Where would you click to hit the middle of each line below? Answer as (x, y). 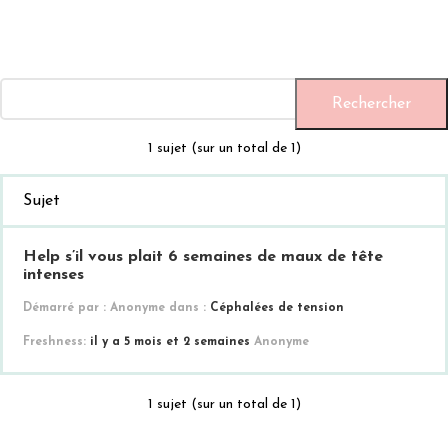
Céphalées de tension (277, 308)
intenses (53, 275)
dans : (189, 308)
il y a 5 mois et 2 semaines (170, 342)
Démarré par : (66, 308)
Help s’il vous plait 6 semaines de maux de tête (203, 257)
